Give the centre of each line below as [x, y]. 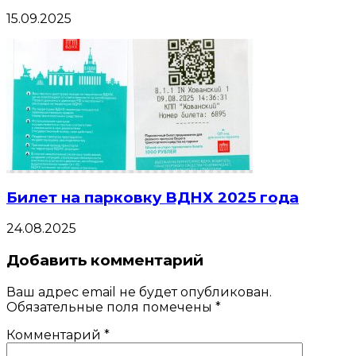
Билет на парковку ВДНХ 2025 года [153, 197]
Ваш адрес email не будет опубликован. [139, 292]
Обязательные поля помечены [111, 307]
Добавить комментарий [105, 261]
